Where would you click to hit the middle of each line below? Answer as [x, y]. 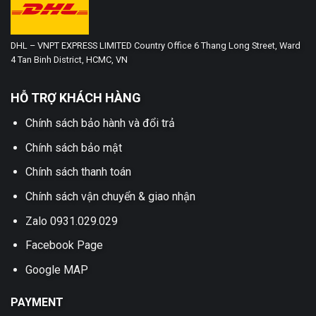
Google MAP [56, 269]
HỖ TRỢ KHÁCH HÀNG [76, 98]
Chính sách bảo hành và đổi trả [100, 123]
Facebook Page [64, 245]
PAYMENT [37, 302]
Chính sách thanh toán [78, 172]
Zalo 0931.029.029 [71, 221]
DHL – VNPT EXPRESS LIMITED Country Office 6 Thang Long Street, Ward [156, 46]
